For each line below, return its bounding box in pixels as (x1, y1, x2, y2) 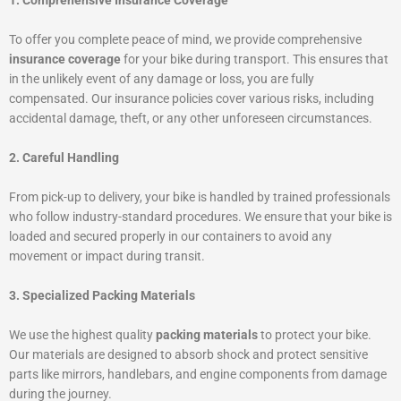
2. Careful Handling (9, 150, 119, 165)
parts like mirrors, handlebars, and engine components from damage (9, 366, 387, 381)
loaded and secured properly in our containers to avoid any (9, 228, 332, 243)
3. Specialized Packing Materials (9, 287, 195, 303)
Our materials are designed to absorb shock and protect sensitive (9, 346, 368, 362)
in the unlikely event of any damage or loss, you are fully (9, 72, 314, 87)
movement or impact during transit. (9, 248, 205, 263)
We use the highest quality (9, 327, 156, 342)
